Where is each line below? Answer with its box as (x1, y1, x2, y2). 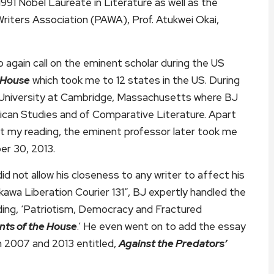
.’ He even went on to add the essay (77, 219, 246, 233)
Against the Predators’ (119, 236, 227, 250)
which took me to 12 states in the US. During (30, 73, 240, 87)
